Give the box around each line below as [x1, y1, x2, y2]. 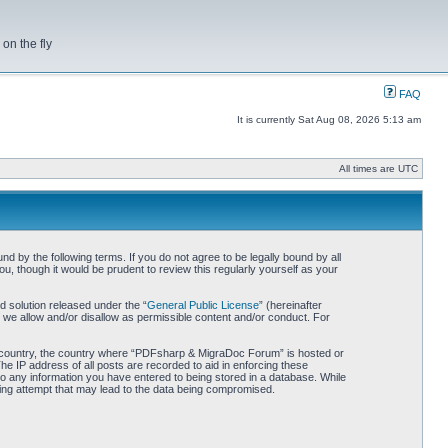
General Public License [146, 299, 259, 311]
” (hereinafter [258, 299, 322, 311]
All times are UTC [339, 163, 418, 174]
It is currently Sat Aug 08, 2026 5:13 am [237, 114, 421, 125]
